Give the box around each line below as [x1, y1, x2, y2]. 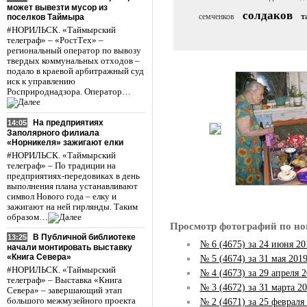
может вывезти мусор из [7, 2, 108, 12]
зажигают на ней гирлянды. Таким [7, 201, 138, 212]
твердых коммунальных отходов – [7, 56, 140, 66]
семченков [198, 12, 234, 21]
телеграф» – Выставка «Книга [7, 275, 122, 286]
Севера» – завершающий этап [7, 286, 122, 296]
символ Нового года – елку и [7, 191, 116, 201]
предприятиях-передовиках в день [7, 171, 140, 181]
